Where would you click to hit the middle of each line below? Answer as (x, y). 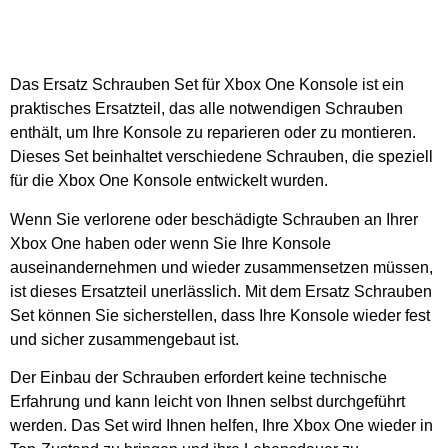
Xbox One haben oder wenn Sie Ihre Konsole (170, 243)
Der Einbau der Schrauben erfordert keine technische (198, 377)
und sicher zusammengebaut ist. (124, 339)
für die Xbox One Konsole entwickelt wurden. (169, 181)
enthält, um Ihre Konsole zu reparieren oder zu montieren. (213, 133)
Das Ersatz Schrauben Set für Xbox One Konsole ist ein (207, 85)
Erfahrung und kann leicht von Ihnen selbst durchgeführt (207, 401)
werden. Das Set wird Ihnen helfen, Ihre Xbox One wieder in (221, 425)
